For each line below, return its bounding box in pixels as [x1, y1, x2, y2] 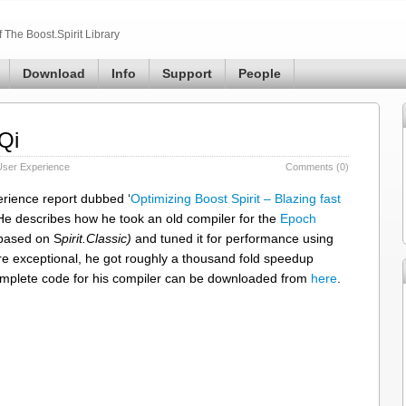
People [238, 66, 281, 81]
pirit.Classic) [62, 231, 131, 246]
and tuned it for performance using [131, 231, 333, 246]
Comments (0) [285, 161, 349, 172]
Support [162, 66, 212, 81]
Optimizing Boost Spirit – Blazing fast [130, 191, 341, 206]
